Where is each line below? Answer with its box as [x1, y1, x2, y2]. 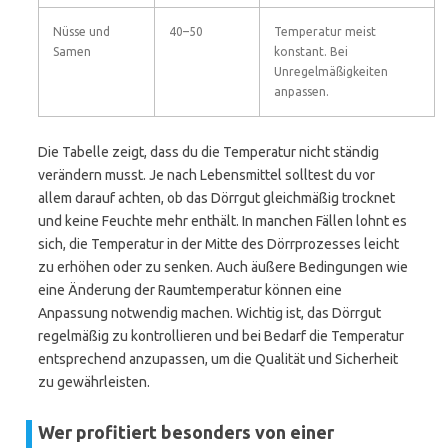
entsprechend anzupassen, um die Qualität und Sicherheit [38, 351, 398, 367]
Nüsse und [53, 25, 110, 38]
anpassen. [274, 85, 329, 98]
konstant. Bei [274, 45, 348, 58]
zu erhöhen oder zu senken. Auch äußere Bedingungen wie [38, 259, 408, 275]
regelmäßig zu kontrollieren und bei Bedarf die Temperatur [38, 328, 404, 344]
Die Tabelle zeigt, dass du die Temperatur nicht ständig [38, 144, 379, 160]
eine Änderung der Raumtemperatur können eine [38, 282, 342, 298]
